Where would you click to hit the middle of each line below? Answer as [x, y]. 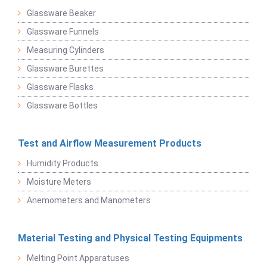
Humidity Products [63, 163]
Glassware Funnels [63, 31]
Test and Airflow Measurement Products [110, 143]
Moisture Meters [59, 181]
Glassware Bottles [62, 105]
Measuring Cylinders [66, 50]
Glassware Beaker [61, 13]
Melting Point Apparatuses [78, 258]
